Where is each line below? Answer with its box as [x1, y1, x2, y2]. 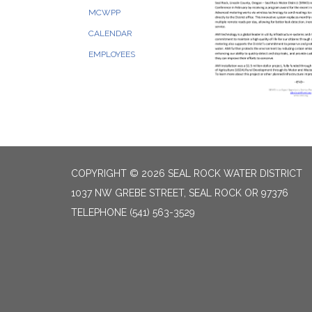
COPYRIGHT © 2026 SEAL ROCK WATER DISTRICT [71, 167, 302, 179]
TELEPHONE [71, 206, 127, 218]
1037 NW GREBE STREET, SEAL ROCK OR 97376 [71, 187, 288, 198]
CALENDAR [88, 29, 132, 38]
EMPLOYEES [88, 49, 135, 59]
